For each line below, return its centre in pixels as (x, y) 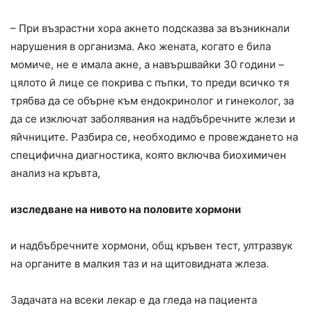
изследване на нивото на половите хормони (126, 210)
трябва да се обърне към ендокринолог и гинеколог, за (152, 101)
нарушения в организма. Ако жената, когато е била (141, 47)
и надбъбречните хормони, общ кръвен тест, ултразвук (151, 246)
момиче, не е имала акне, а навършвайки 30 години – (147, 65)
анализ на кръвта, (55, 173)
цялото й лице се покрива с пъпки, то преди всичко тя (150, 83)
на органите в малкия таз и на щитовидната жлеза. (140, 264)
